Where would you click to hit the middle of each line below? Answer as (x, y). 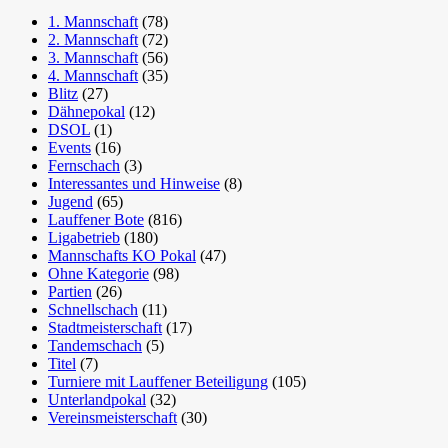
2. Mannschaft (93, 40)
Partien (70, 292)
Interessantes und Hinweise (134, 184)
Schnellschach (93, 310)
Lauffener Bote (96, 220)
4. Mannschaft (93, 76)
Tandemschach (95, 346)
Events (69, 148)
